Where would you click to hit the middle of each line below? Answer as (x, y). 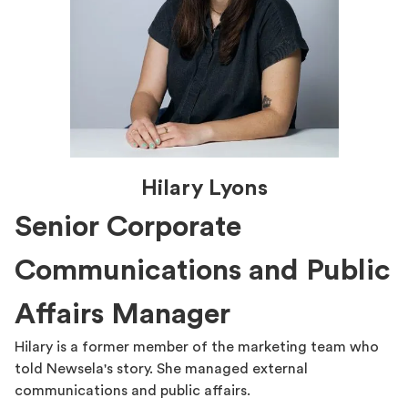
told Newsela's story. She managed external (161, 369)
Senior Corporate (128, 227)
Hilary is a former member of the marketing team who (197, 347)
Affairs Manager (122, 314)
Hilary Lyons (204, 189)
